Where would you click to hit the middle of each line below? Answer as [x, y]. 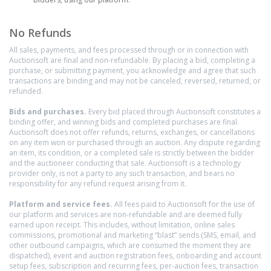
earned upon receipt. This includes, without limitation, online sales [122, 225]
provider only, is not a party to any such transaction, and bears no [122, 173]
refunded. [26, 91]
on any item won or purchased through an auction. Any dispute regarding [135, 142]
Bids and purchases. [48, 112]
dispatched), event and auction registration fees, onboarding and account [135, 256]
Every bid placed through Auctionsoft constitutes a [174, 112]
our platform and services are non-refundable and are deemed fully [126, 214]
